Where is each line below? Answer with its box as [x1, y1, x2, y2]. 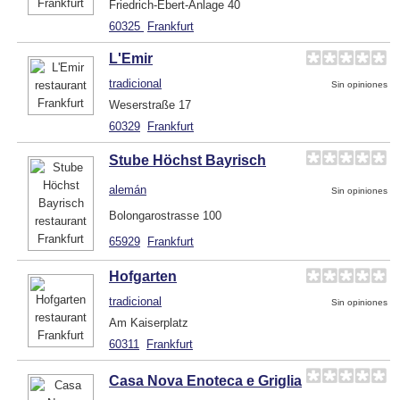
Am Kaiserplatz [109, 315, 188, 329]
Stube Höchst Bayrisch [109, 152, 266, 168]
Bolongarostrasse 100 [109, 208, 221, 222]
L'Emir [109, 50, 153, 66]
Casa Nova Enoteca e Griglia [109, 372, 302, 388]
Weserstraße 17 [109, 97, 191, 112]
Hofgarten [109, 268, 177, 284]
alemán [109, 182, 146, 196]
